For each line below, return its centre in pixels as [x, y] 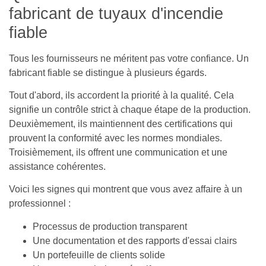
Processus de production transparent [110, 226]
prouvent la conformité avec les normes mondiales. [115, 138]
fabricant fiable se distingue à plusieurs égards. [108, 72]
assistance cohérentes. [57, 167]
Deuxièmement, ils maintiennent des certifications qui [121, 124]
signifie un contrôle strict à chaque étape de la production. [130, 110]
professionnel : [40, 204]
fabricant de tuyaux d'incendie [116, 13]
